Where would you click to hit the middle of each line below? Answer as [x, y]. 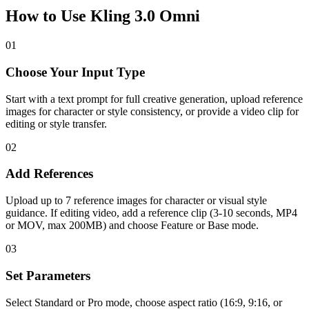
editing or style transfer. [56, 123]
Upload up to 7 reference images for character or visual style [136, 201]
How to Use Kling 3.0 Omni [103, 16]
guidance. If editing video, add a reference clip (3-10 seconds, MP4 [151, 213]
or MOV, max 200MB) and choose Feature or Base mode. [132, 226]
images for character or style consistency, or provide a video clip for [152, 111]
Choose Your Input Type [75, 72]
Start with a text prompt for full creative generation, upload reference [154, 99]
